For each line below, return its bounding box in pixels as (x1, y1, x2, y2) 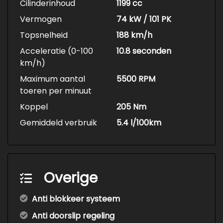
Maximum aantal (20, 73, 85, 85)
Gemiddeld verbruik (20, 117, 97, 129)
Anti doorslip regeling (32, 210, 114, 222)
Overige (44, 168, 98, 188)
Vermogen (20, 13, 62, 25)
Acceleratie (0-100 (20, 45, 93, 57)
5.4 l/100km (116, 117, 161, 129)
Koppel (20, 101, 48, 113)
